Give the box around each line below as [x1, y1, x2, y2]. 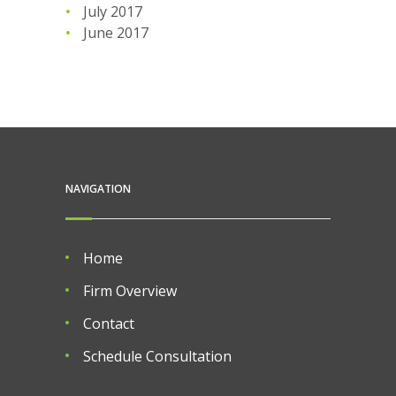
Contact [83, 313, 134, 333]
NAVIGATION [65, 180, 131, 196]
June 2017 [83, 22, 148, 42]
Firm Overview [83, 280, 177, 301]
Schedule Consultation [83, 346, 232, 366]
